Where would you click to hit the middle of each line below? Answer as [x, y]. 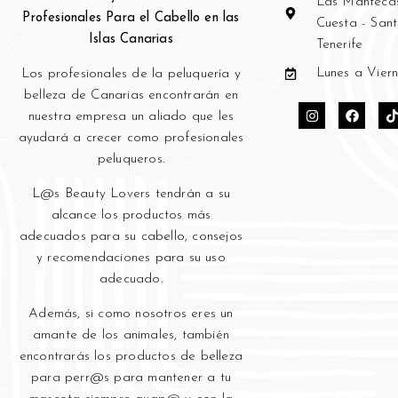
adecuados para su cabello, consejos [131, 236]
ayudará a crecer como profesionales [131, 138]
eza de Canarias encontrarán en [141, 95]
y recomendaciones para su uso [131, 258]
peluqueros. [131, 159]
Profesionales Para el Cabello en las [131, 18]
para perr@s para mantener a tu [131, 378]
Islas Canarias [131, 39]
